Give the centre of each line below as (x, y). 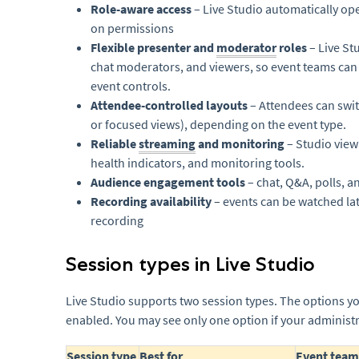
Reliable (115, 144)
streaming (167, 144)
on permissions (132, 28)
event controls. (131, 86)
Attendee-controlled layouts (169, 105)
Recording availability (151, 202)
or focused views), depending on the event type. (218, 125)
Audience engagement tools (168, 182)
